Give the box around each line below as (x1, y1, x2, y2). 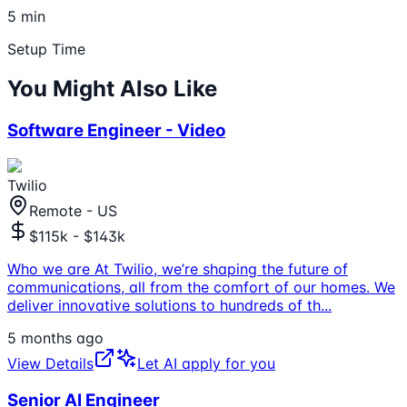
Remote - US (29, 202, 117, 221)
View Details (7, 354, 94, 373)
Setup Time (7, 39, 85, 58)
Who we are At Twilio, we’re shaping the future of (7, 260, 348, 279)
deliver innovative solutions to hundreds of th (7, 296, 321, 315)
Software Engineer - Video (7, 120, 225, 142)
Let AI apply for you (137, 354, 275, 373)
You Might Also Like (7, 75, 217, 103)
